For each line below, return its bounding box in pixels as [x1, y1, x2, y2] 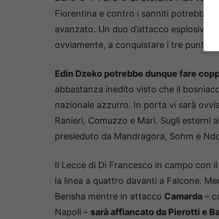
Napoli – [55, 206, 90, 217]
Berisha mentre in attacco [55, 191, 164, 201]
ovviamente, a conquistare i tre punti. [55, 39, 209, 50]
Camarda [164, 191, 202, 201]
